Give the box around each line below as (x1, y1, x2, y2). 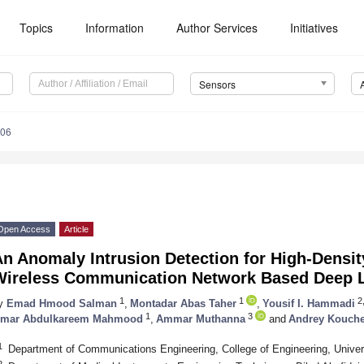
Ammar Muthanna (156, 312, 245, 325)
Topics (19, 19, 54, 36)
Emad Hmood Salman (6, 297, 117, 310)
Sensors (198, 77, 236, 92)
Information (85, 19, 145, 36)
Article (64, 224, 89, 235)
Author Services (176, 19, 258, 36)
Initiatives (290, 19, 339, 36)
